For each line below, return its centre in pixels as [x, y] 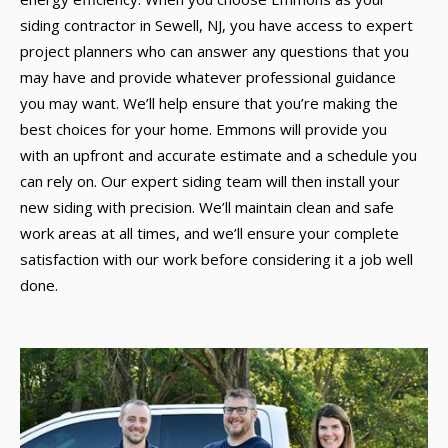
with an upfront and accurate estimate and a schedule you [218, 155]
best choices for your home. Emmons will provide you [203, 129]
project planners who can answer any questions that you [214, 51]
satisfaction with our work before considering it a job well [216, 259]
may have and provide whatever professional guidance [208, 77]
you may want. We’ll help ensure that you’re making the [209, 103]
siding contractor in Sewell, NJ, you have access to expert [216, 25]
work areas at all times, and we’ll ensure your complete [209, 233]
